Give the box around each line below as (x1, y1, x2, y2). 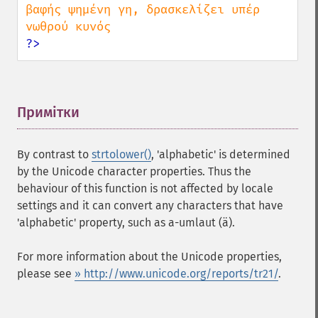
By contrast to (17, 148, 92, 161)
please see (17, 267, 75, 280)
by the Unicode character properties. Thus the (17, 165, 251, 178)
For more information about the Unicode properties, (17, 250, 282, 263)
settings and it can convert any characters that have (17, 199, 283, 212)
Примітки (17, 104, 79, 121)
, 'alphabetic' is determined (151, 148, 290, 161)
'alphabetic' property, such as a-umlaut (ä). (17, 216, 235, 229)
